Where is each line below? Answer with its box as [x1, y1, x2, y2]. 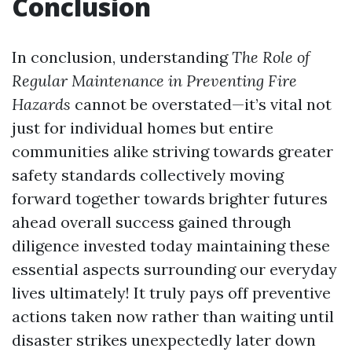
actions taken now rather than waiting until [12, 306, 334, 327]
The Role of [232, 47, 310, 68]
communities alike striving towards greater [12, 141, 333, 162]
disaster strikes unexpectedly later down [12, 330, 316, 350]
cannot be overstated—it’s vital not [71, 94, 332, 115]
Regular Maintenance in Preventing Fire [12, 71, 297, 91]
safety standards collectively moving [12, 165, 284, 185]
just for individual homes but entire [12, 118, 273, 138]
